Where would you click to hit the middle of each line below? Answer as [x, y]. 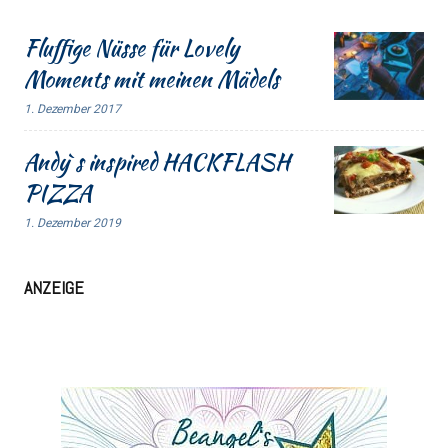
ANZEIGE [54, 288]
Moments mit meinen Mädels [151, 79]
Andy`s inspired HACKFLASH [157, 162]
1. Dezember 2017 [72, 109]
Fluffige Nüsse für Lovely [131, 48]
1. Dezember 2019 [72, 223]
